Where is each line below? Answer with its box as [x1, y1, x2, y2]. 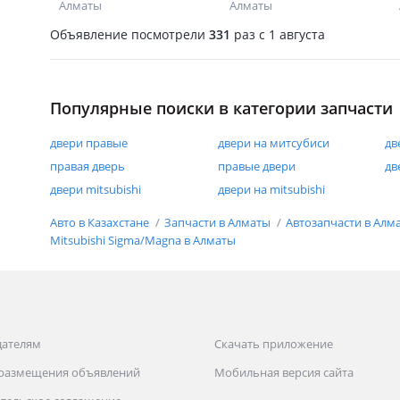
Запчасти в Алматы [164, 214, 273, 230]
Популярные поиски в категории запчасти [50, 97, 393, 119]
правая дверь [50, 158, 125, 174]
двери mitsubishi [50, 181, 141, 197]
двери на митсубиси [217, 135, 329, 151]
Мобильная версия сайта [214, 364, 354, 381]
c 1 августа [255, 25, 325, 43]
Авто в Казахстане [50, 214, 152, 230]
